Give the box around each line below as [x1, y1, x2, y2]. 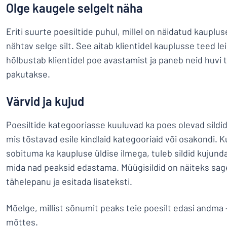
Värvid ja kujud [6, 94, 84, 108]
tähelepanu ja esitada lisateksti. [6, 176, 134, 187]
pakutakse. [6, 68, 54, 80]
